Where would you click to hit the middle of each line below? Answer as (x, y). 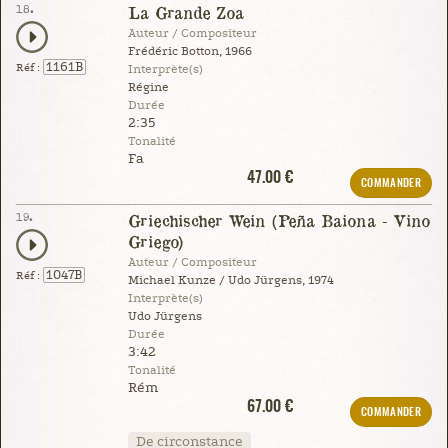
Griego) (155, 241)
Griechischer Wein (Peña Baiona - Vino (278, 220)
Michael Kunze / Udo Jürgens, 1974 (230, 280)
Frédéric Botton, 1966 (189, 51)
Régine (148, 87)
